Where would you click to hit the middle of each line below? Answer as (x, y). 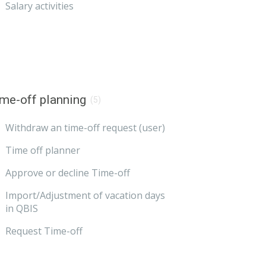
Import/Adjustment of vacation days (85, 196)
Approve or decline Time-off (68, 173)
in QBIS (22, 209)
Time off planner (43, 151)
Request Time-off (44, 231)
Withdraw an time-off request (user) (85, 128)
